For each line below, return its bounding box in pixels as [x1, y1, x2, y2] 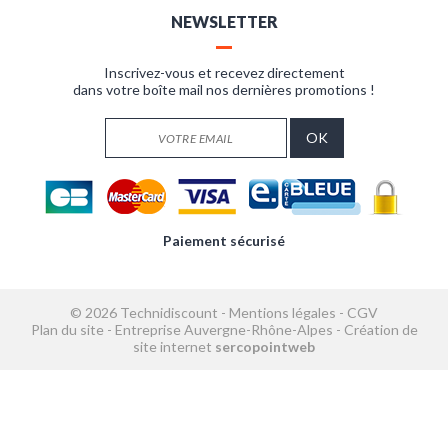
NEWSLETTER [170, 11, 278, 31]
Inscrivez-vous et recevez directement [103, 63, 345, 81]
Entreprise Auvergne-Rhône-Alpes [114, 320, 333, 338]
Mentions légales [229, 303, 336, 321]
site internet [133, 337, 212, 355]
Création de [343, 320, 418, 338]
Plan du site [30, 320, 104, 338]
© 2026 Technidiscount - [70, 303, 229, 321]
